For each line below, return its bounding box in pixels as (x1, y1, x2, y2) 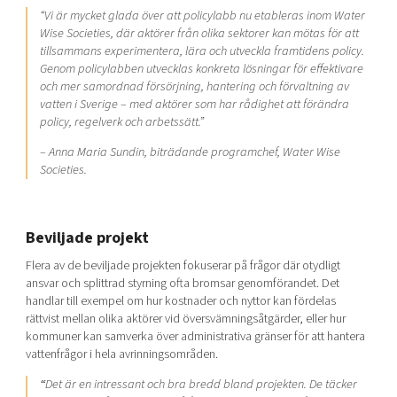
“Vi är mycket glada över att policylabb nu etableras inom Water (40, 5, 366, 25)
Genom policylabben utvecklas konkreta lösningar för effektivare (40, 58, 364, 78)
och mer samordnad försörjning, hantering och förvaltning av (40, 76, 350, 96)
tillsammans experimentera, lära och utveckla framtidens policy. (40, 41, 365, 60)
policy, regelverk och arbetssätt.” (40, 112, 205, 131)
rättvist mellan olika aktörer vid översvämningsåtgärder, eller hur (25, 308, 346, 328)
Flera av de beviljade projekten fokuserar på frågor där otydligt (25, 255, 340, 275)
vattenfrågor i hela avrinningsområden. (25, 344, 218, 363)
